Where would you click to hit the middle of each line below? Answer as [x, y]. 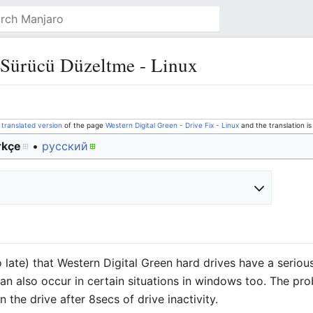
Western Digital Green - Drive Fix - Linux [172, 125]
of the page [83, 125]
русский [65, 146]
